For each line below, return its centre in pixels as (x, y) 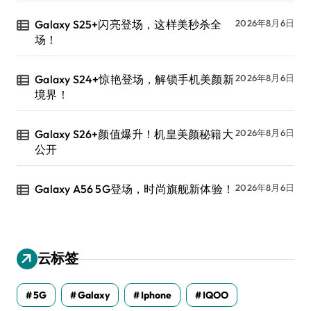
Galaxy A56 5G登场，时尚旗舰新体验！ (135, 189)
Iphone (156, 295)
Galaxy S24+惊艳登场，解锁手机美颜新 (134, 79)
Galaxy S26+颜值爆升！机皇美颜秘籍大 (134, 134)
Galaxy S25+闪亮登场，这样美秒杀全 (128, 25)
